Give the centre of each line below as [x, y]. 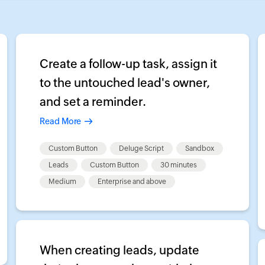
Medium [63, 182]
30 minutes [179, 165]
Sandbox [200, 148]
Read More [61, 121]
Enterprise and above [132, 182]
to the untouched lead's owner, [125, 83]
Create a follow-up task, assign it [129, 64]
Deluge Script [142, 148]
